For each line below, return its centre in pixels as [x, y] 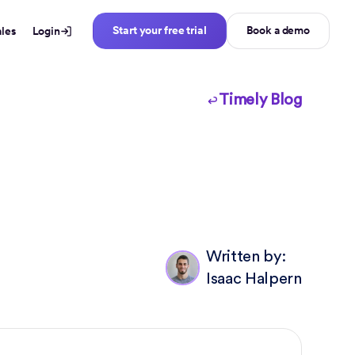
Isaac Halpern [254, 279]
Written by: [246, 257]
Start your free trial [160, 30]
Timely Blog [260, 100]
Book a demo [278, 30]
